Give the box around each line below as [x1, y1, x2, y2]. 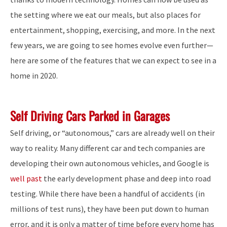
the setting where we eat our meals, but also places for [10, 10, 201, 20]
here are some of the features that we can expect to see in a [10, 55, 216, 66]
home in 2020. [10, 70, 58, 81]
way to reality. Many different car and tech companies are [10, 142, 205, 153]
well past [10, 173, 42, 183]
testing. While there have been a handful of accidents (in [10, 188, 205, 199]
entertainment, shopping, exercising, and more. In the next [10, 25, 215, 35]
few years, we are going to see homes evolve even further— [10, 40, 213, 51]
